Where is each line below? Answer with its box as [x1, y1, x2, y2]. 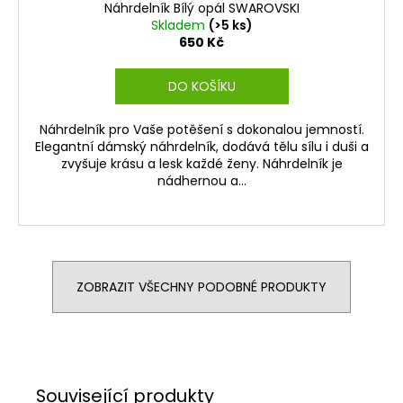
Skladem [150, 15, 209, 34]
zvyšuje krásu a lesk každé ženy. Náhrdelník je [60, 154, 343, 173]
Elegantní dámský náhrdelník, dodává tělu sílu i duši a [34, 137, 369, 156]
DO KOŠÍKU [167, 76, 236, 95]
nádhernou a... [157, 171, 246, 190]
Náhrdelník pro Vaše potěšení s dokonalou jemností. [39, 120, 364, 139]
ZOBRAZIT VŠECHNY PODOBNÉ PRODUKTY [76, 277, 327, 296]
